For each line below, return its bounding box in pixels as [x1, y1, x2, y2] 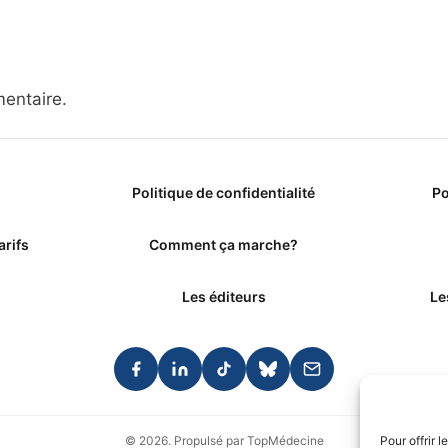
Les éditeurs [181, 288, 266, 306]
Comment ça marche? [149, 236, 299, 254]
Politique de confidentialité [132, 184, 316, 202]
